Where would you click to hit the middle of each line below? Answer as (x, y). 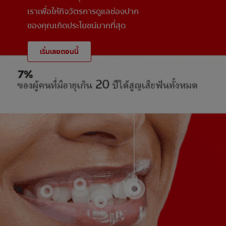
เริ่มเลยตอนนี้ (59, 52)
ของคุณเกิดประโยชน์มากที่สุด (76, 26)
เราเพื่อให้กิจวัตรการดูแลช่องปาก (83, 12)
